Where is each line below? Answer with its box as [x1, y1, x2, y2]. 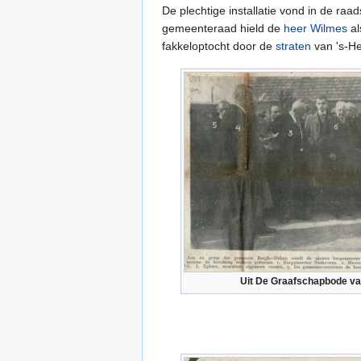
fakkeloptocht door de [162, 39, 276, 52]
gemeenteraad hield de [162, 21, 284, 35]
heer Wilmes [284, 21, 347, 35]
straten [276, 39, 311, 52]
